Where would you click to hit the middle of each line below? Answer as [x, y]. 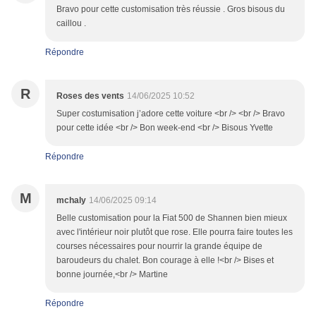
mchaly [71, 201]
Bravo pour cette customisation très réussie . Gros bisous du [171, 10]
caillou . [71, 24]
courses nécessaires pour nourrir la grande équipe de [159, 247]
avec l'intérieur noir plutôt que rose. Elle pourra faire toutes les [175, 232]
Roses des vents [90, 96]
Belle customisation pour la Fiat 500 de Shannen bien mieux [172, 218]
